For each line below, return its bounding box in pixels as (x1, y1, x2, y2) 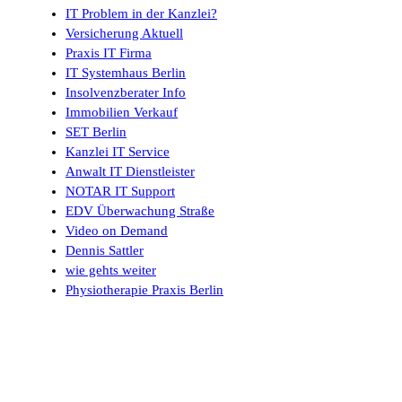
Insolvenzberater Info (66, 84, 186, 100)
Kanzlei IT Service (66, 144, 170, 159)
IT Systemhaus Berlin (66, 65, 186, 80)
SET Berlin (66, 124, 127, 139)
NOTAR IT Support (66, 183, 175, 198)
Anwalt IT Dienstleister (66, 163, 195, 179)
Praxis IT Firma (66, 45, 152, 60)
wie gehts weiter (66, 262, 156, 277)
